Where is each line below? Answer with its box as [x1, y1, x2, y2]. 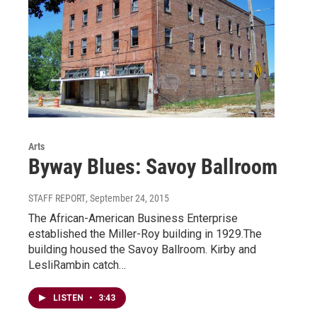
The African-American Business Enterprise [28, 211, 238, 225]
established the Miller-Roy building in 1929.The [28, 226, 262, 241]
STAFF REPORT [28, 192, 86, 204]
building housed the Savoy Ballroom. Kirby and [28, 242, 256, 256]
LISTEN [53, 292, 86, 303]
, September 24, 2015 [86, 192, 169, 204]
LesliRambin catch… [28, 258, 126, 272]
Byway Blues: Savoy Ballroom [28, 154, 277, 179]
